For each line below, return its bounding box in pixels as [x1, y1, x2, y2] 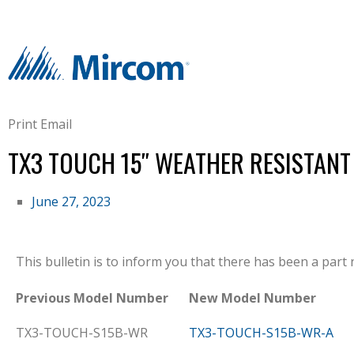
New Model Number [189, 289, 316, 307]
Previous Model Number [16, 289, 168, 307]
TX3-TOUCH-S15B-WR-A [189, 324, 333, 341]
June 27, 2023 [32, 193, 111, 210]
